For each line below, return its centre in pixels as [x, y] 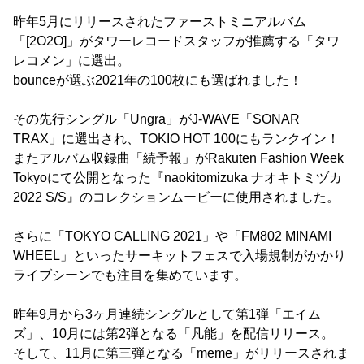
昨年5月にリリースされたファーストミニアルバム [160, 22]
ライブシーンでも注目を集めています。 [130, 275]
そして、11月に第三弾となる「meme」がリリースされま [181, 353]
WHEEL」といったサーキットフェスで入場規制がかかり [180, 256]
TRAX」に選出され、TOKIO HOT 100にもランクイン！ [176, 139]
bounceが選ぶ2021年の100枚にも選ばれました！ [158, 80]
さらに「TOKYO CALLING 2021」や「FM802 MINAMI [172, 236]
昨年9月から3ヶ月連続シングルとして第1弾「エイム [167, 314]
